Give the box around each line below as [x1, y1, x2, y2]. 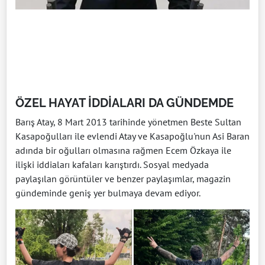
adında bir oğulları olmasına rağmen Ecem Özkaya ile [15, 144, 231, 156]
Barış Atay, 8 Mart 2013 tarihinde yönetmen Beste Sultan [15, 115, 241, 128]
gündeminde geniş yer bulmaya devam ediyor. [15, 186, 201, 199]
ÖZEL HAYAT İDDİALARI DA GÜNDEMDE [15, 95, 234, 110]
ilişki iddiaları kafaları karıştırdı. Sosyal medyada [15, 158, 209, 170]
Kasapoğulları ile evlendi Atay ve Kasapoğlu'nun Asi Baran [15, 130, 250, 142]
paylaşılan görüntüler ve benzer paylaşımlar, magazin [15, 172, 231, 185]
